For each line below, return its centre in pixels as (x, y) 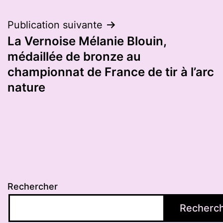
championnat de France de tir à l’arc (111, 72)
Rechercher (33, 187)
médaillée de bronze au (74, 56)
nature (26, 87)
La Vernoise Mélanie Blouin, (87, 41)
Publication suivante (55, 25)
